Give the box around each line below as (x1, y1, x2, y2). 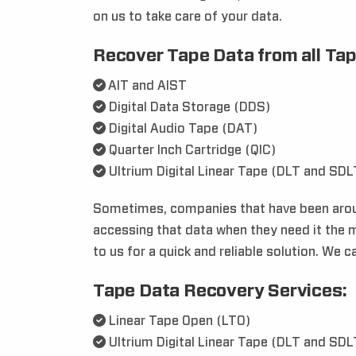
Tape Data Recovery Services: (93, 282, 347, 300)
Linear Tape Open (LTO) (106, 315, 250, 327)
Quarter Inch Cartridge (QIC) (106, 144, 276, 157)
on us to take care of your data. (93, 10, 282, 23)
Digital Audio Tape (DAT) (106, 122, 257, 135)
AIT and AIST (106, 79, 187, 92)
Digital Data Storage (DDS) (106, 101, 270, 114)
